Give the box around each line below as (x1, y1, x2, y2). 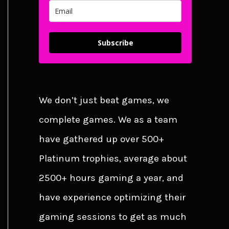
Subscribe (97, 37, 133, 48)
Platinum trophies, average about (39, 152, 187, 164)
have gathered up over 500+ (39, 133, 164, 145)
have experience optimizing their (39, 191, 186, 203)
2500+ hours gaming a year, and (39, 172, 184, 184)
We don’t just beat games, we (39, 94, 169, 106)
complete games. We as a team (39, 113, 177, 125)
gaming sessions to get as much (39, 211, 187, 222)
